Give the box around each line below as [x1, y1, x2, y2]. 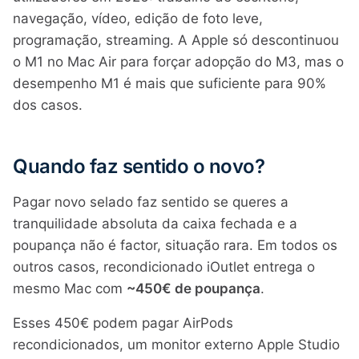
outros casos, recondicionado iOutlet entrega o [13, 259, 315, 275]
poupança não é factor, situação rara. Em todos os [13, 237, 337, 253]
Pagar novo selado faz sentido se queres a [13, 194, 288, 210]
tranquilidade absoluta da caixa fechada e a [13, 216, 297, 232]
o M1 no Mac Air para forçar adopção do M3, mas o [13, 54, 344, 70]
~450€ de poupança [127, 280, 260, 296]
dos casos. [13, 97, 83, 113]
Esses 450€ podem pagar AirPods [13, 315, 233, 331]
